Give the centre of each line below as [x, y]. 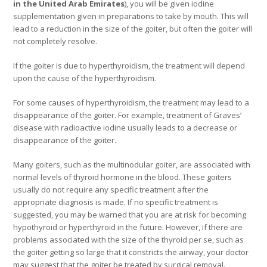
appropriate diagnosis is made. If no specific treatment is [116, 202]
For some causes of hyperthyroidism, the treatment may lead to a [131, 103]
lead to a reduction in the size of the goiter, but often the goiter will [133, 29]
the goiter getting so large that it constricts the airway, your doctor [131, 252]
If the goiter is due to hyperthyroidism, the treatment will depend [129, 66]
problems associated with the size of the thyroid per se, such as [129, 240]
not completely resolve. [55, 41]
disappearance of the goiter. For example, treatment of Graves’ [128, 115]
